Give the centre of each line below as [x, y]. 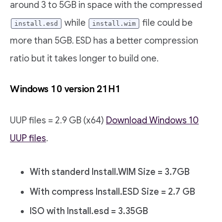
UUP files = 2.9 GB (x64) [58, 121]
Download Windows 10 [152, 121]
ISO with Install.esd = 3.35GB [89, 211]
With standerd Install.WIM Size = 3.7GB [110, 172]
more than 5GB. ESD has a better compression [104, 41]
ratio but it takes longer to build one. [84, 59]
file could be [166, 23]
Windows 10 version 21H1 [65, 89]
